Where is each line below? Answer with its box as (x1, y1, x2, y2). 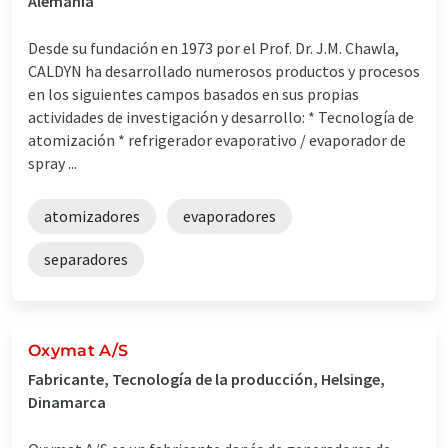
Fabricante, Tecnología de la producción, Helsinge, (28, 368, 385, 389)
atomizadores (44, 205, 140, 226)
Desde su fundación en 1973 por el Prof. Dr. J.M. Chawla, (28, 37, 399, 58)
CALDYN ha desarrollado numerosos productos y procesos (28, 60, 420, 81)
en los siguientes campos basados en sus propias (28, 83, 359, 104)
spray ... (28, 152, 77, 173)
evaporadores (183, 205, 276, 226)
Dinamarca (28, 391, 106, 412)
